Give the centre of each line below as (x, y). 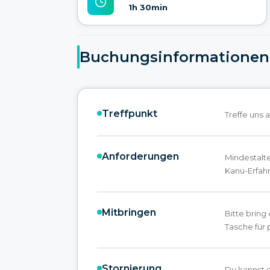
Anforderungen (140, 156)
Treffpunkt (130, 113)
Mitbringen (129, 212)
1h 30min (148, 8)
